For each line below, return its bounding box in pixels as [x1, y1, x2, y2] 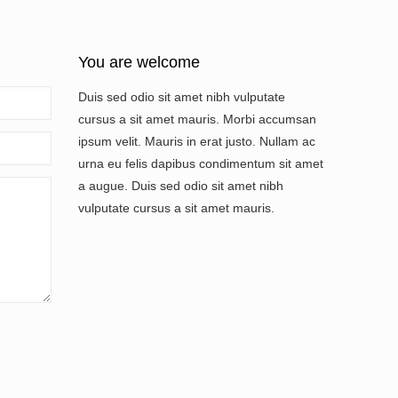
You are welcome [78, 53, 200, 71]
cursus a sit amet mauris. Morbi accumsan [78, 112, 316, 126]
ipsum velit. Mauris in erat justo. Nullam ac [78, 134, 315, 148]
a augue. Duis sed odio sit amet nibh [78, 179, 283, 193]
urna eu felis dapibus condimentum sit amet [78, 156, 323, 171]
